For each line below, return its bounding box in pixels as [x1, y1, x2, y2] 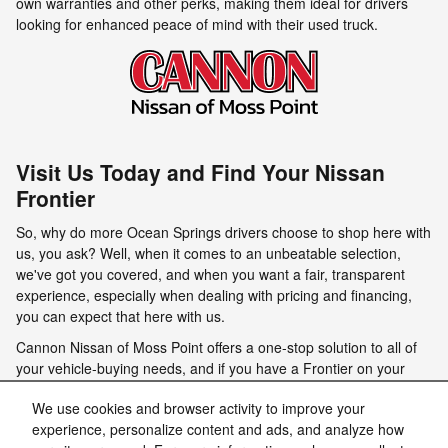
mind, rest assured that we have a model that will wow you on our [16, 378, 429, 399]
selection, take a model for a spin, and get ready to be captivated [16, 420, 426, 441]
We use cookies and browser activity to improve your [32, 398, 365, 419]
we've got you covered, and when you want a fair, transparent [16, 263, 405, 284]
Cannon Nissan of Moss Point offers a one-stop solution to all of [16, 336, 417, 357]
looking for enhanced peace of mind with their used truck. [16, 14, 378, 34]
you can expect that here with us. [16, 305, 225, 326]
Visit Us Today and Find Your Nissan [16, 157, 385, 187]
